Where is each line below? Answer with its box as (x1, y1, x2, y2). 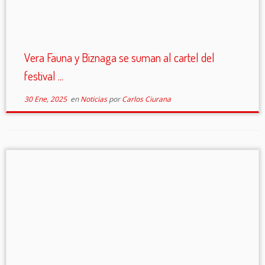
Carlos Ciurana (121, 94, 171, 104)
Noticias (80, 94, 109, 104)
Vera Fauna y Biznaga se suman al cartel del (24, 50, 215, 65)
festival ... (24, 68, 63, 83)
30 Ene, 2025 (24, 94, 67, 104)
